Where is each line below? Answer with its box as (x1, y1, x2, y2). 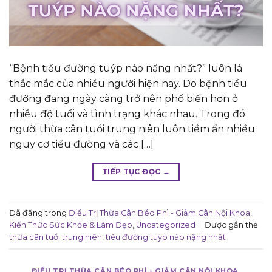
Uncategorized (136, 220, 195, 230)
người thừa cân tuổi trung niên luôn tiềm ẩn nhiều (9, 123, 255, 135)
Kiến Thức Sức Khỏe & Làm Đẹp (9, 220, 132, 230)
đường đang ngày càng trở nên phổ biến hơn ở (9, 93, 238, 105)
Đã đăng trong (9, 208, 69, 218)
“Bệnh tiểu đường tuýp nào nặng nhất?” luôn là (9, 63, 242, 75)
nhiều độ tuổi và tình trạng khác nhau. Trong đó (9, 108, 245, 120)
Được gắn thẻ (205, 220, 258, 230)
